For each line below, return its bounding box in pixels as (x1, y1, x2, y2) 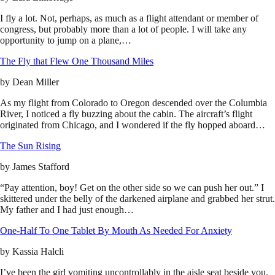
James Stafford (12, 161, 69, 172)
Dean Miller (12, 77, 59, 88)
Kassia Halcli (12, 246, 64, 257)
